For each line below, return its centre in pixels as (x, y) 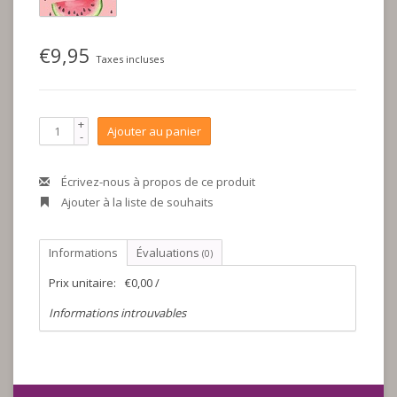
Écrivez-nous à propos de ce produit (157, 182)
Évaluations (169, 253)
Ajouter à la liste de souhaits (136, 202)
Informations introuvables (117, 313)
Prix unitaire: (82, 283)
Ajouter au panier (154, 131)
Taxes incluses (130, 59)
